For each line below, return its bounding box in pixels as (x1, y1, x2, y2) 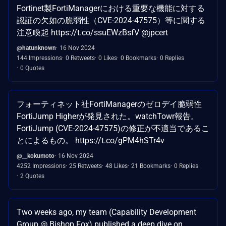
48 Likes (105, 162, 128, 169)
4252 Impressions (17, 162, 66, 169)
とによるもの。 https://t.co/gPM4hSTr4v (17, 135, 164, 145)
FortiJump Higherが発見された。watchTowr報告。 (17, 111, 199, 121)
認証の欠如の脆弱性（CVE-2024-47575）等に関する (17, 15, 205, 25)
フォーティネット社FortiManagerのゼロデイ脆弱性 (17, 99, 202, 109)
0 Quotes (20, 64, 44, 72)
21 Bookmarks (131, 162, 171, 169)
